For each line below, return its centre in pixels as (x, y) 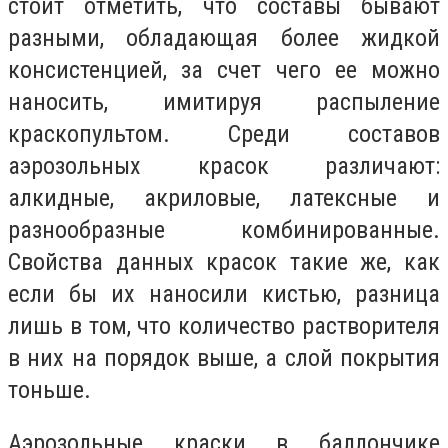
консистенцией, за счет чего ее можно (224, 69)
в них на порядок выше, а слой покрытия (224, 357)
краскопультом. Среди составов (224, 133)
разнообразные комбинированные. (224, 229)
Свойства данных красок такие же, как (224, 261)
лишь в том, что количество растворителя (224, 325)
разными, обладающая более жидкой (224, 37)
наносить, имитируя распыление (224, 101)
